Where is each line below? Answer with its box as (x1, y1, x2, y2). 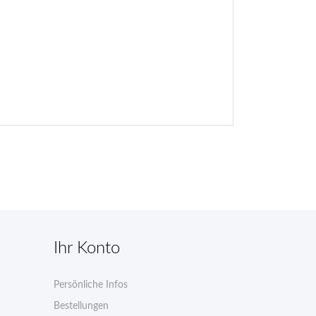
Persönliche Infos (54, 279, 128, 290)
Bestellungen (54, 300, 109, 311)
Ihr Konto (54, 239, 120, 257)
